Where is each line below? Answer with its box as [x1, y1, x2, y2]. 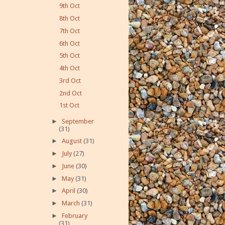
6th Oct [59, 39, 80, 47]
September [61, 117, 94, 125]
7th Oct [59, 27, 80, 35]
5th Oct [59, 52, 80, 60]
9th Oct [59, 2, 80, 10]
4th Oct [59, 64, 80, 72]
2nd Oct [59, 89, 82, 97]
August [61, 137, 83, 145]
